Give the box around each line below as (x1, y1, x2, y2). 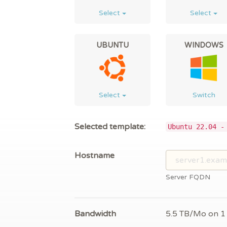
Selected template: (74, 122, 145, 132)
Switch (192, 91, 215, 100)
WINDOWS (184, 41, 223, 50)
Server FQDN (166, 173, 210, 182)
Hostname (74, 150, 115, 161)
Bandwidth (74, 209, 116, 219)
